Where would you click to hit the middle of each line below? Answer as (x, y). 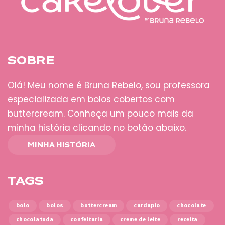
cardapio (147, 206)
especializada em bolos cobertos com (91, 100)
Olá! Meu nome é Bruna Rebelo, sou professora (109, 86)
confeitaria (87, 220)
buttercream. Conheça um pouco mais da (100, 114)
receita (188, 220)
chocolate (192, 206)
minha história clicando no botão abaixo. (97, 128)
